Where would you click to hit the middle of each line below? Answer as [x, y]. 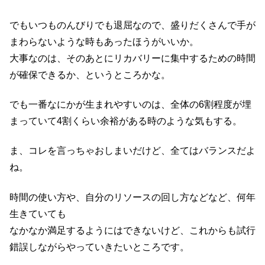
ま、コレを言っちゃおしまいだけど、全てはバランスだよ [132, 151]
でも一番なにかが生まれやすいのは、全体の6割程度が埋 [130, 104]
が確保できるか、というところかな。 [90, 75]
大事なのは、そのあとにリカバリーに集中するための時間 [132, 58]
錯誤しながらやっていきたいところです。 [99, 247]
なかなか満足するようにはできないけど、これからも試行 [132, 230]
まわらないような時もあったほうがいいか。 [104, 41]
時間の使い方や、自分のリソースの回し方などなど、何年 [132, 197]
